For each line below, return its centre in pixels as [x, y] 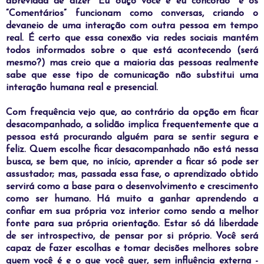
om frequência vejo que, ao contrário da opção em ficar [135, 112]
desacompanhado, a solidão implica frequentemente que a [132, 125]
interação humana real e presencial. [82, 88]
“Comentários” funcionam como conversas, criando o [132, 13]
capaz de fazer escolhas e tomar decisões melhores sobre [132, 248]
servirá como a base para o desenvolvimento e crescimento [132, 187]
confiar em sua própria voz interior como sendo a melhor [132, 211]
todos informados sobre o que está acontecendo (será [132, 50]
